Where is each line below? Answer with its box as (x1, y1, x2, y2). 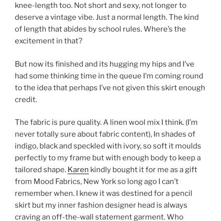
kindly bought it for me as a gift (89, 165, 197, 175)
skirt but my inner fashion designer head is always (15, 201, 187, 210)
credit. (15, 95, 37, 104)
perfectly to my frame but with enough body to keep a (15, 153, 201, 163)
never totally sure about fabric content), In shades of (15, 130, 195, 139)
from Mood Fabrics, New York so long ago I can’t (15, 177, 179, 186)
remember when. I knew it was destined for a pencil (15, 189, 192, 198)
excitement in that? (15, 37, 82, 46)
